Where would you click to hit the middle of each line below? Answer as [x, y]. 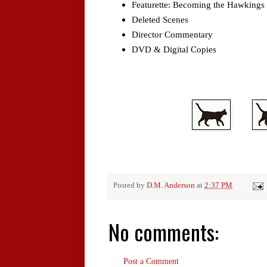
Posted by [130, 186]
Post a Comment [151, 261]
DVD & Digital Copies [174, 49]
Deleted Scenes [160, 19]
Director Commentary [172, 34]
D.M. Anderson [171, 186]
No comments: [164, 231]
